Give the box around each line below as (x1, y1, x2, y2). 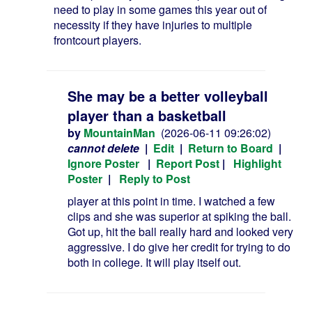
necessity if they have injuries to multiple (54, 17, 252, 33)
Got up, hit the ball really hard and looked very (68, 224, 293, 240)
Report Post (156, 155, 219, 171)
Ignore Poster (68, 155, 139, 171)
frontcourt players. (54, 32, 141, 48)
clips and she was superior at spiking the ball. (68, 208, 291, 224)
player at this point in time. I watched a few (68, 193, 275, 209)
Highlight (233, 155, 281, 171)
